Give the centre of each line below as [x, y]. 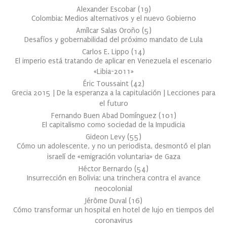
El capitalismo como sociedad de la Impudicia [113, 125]
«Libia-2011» [113, 71]
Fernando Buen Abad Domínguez [105, 116]
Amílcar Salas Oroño [109, 30]
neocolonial [113, 188]
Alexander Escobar [107, 9]
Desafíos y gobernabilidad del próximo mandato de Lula [113, 40]
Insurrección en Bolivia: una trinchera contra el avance [113, 178]
